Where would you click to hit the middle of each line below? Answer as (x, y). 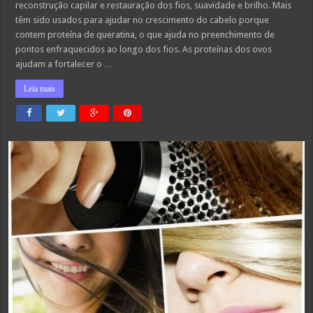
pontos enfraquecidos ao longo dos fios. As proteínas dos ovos (144, 50)
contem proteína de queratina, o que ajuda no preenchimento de (145, 35)
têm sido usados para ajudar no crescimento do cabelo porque (143, 20)
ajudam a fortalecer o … (65, 64)
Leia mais (40, 89)
